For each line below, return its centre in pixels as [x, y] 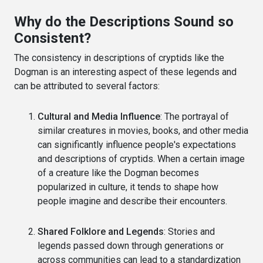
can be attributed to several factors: [87, 86]
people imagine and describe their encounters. [132, 201]
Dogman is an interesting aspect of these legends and [125, 72]
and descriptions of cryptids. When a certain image [141, 159]
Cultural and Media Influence [99, 116]
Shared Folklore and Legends [101, 231]
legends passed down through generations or [131, 245]
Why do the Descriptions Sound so [124, 21]
